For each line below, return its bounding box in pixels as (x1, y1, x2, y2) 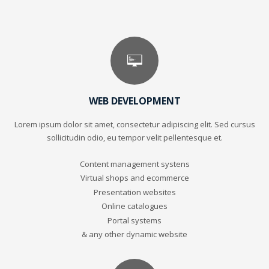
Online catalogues (101, 200, 168, 211)
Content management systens (79, 158, 190, 169)
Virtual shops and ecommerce (80, 172, 189, 183)
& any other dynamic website (82, 228, 187, 240)
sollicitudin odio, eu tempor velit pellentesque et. (46, 131, 223, 143)
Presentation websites (93, 186, 176, 198)
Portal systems (107, 214, 162, 226)
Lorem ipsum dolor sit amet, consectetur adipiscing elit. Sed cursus (14, 118, 255, 130)
